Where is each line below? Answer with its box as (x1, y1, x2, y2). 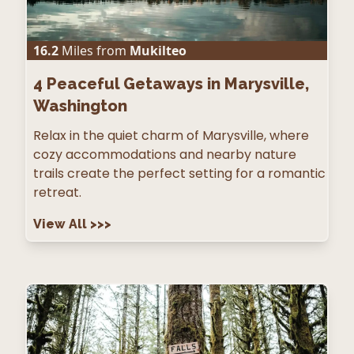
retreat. (33, 183, 81, 201)
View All (33, 217, 90, 232)
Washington (33, 96, 127, 115)
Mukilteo (130, 42, 186, 59)
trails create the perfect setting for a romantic (33, 164, 326, 183)
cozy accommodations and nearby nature (33, 145, 296, 164)
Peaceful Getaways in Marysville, (47, 74, 309, 93)
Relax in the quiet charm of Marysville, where (33, 126, 309, 145)
